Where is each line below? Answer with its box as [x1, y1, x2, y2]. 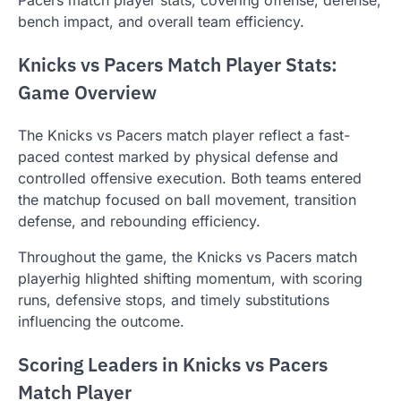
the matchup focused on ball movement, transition [18, 191, 356, 209]
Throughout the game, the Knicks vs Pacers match [18, 248, 357, 267]
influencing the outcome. [18, 312, 184, 331]
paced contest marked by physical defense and [18, 148, 338, 166]
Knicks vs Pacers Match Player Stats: [18, 52, 337, 77]
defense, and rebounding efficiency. [18, 212, 260, 231]
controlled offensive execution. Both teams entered [18, 169, 362, 188]
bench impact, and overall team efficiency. [18, 12, 304, 30]
